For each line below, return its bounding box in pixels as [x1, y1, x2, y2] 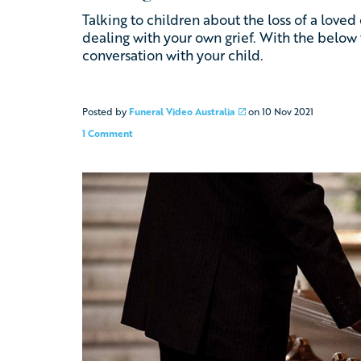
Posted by [82, 103, 129, 118]
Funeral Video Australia [129, 103, 234, 118]
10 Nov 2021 [262, 103, 313, 118]
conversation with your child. [82, 44, 263, 65]
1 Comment [82, 125, 133, 140]
